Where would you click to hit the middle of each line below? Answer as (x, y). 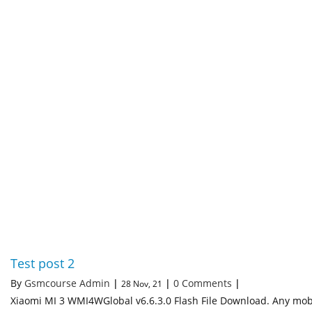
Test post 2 (42, 263)
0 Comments (203, 283)
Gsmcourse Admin (67, 283)
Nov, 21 (148, 283)
